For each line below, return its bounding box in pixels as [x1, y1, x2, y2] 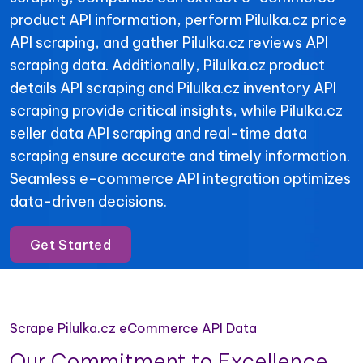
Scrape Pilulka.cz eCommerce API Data [10, 320, 257, 336]
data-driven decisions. [10, 192, 167, 211]
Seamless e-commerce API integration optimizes [10, 169, 351, 188]
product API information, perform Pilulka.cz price [10, 11, 347, 29]
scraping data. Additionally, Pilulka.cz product [10, 56, 325, 75]
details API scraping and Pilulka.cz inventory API [10, 79, 336, 97]
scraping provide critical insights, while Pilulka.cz [10, 101, 343, 120]
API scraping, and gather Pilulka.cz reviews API [10, 33, 328, 52]
